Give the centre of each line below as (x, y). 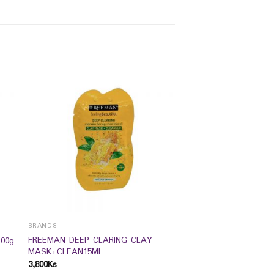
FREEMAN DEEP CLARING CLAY (90, 240)
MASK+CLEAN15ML (65, 252)
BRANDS (43, 226)
